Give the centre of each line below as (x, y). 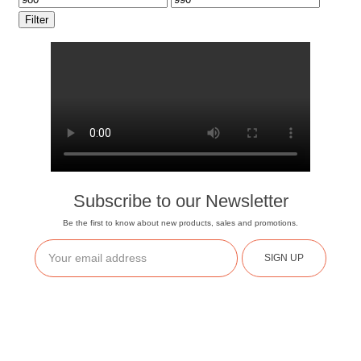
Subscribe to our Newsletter (180, 201)
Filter (37, 19)
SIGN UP (284, 258)
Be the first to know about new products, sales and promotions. (180, 222)
